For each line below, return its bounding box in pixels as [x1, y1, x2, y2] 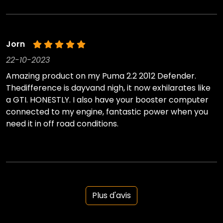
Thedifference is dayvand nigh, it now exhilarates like [6, 82, 211, 94]
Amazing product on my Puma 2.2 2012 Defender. [6, 70, 196, 82]
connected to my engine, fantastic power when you [6, 106, 208, 118]
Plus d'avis [92, 190, 131, 202]
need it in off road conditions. [6, 118, 118, 130]
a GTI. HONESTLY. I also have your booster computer [6, 94, 209, 106]
